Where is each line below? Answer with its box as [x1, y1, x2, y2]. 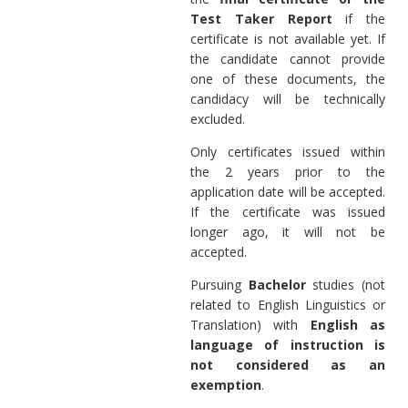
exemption [190, 375, 261, 393]
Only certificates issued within [190, 142, 385, 160]
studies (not [312, 275, 386, 293]
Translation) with [190, 315, 311, 333]
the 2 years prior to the [190, 162, 385, 180]
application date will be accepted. [190, 182, 385, 200]
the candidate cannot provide [190, 49, 385, 67]
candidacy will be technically [190, 89, 385, 107]
